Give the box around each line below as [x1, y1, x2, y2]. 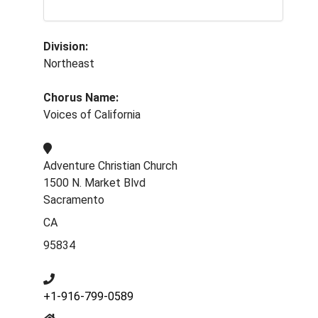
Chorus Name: [43, 91, 119, 104]
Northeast [43, 57, 94, 70]
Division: [43, 40, 88, 53]
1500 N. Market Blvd [43, 176, 146, 190]
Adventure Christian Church [43, 159, 177, 172]
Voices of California [43, 108, 141, 121]
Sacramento [43, 193, 104, 207]
